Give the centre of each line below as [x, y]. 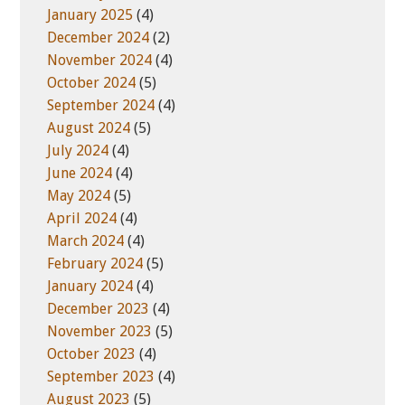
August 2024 [89, 128]
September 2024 [101, 105]
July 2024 [78, 151]
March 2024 [86, 241]
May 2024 [79, 196]
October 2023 [92, 354]
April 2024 [82, 218]
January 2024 [90, 286]
